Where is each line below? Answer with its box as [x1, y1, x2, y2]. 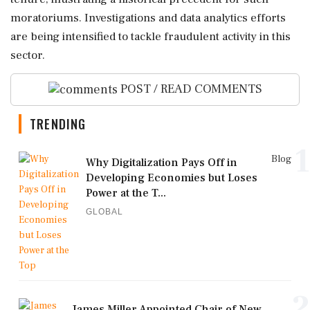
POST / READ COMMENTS [117, 81, 262, 97]
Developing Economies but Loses [86, 170, 257, 185]
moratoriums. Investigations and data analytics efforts [10, 10, 286, 26]
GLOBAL [86, 206, 123, 217]
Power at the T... [86, 185, 166, 200]
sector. [10, 48, 45, 63]
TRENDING [30, 114, 86, 133]
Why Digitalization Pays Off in [86, 155, 237, 170]
